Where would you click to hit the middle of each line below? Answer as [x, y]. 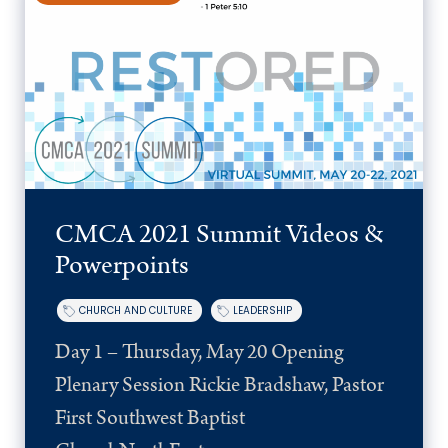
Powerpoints [122, 266]
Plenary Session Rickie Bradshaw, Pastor [219, 385]
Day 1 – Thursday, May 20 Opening [199, 352]
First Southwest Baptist [150, 418]
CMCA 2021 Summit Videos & [219, 235]
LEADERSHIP [262, 311]
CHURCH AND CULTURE [135, 311]
